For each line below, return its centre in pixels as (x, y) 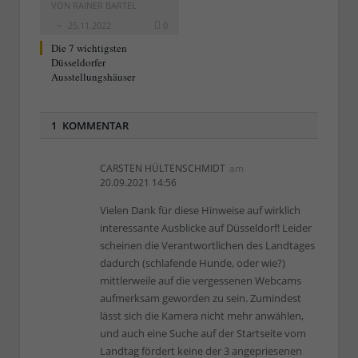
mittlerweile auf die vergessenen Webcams (201, 280)
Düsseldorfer (78, 62)
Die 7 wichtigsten (89, 48)
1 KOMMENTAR (90, 125)
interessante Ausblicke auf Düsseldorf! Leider (206, 227)
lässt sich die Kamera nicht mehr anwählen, (202, 315)
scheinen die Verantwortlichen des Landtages (207, 245)
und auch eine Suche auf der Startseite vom (203, 333)
